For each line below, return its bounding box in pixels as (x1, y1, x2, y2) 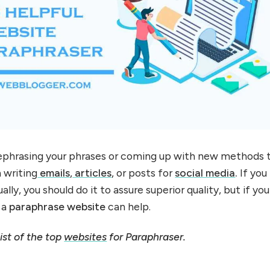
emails (37, 166, 71, 179)
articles (72, 166, 112, 179)
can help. (105, 199, 151, 213)
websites (64, 230, 107, 243)
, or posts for (111, 166, 175, 179)
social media (175, 166, 236, 179)
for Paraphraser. (107, 230, 186, 243)
